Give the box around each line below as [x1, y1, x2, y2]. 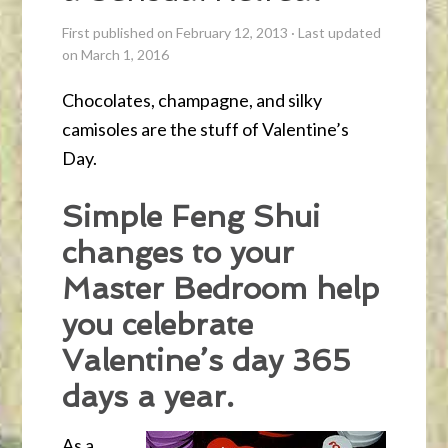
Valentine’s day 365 [62, 343, 352, 379]
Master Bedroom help [62, 271, 380, 307]
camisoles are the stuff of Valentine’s [62, 118, 350, 141]
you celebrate [62, 307, 254, 343]
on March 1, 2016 [62, 46, 170, 64]
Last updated [298, 24, 382, 42]
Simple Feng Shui [62, 199, 321, 235]
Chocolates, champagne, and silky [62, 89, 323, 112]
